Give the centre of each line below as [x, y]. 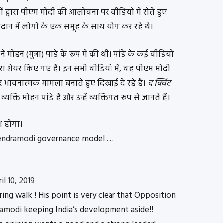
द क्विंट [159, 83]
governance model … [74, 139]
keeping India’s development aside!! [87, 210]
